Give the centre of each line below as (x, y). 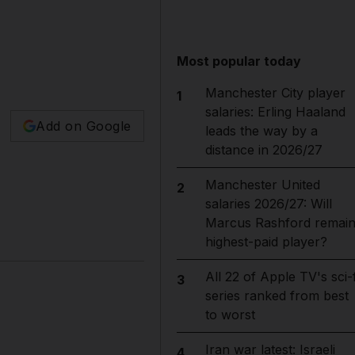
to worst (230, 315)
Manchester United (262, 185)
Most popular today (239, 61)
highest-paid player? (266, 242)
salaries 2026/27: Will (268, 204)
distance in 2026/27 (263, 150)
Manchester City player (275, 93)
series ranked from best (277, 296)
